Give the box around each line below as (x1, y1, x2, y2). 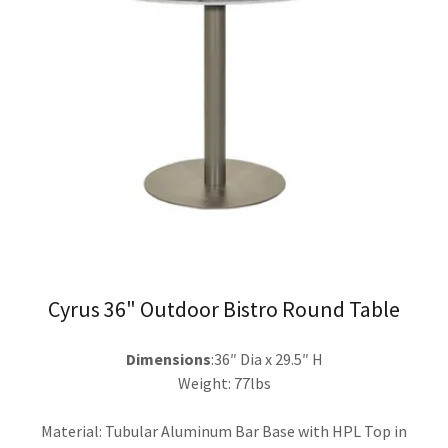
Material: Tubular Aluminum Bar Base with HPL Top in (41, 421, 407, 442)
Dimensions (125, 349, 211, 370)
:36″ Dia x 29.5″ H (210, 349, 323, 370)
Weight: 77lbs (177, 373, 271, 394)
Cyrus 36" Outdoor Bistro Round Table (48, 295, 400, 324)
